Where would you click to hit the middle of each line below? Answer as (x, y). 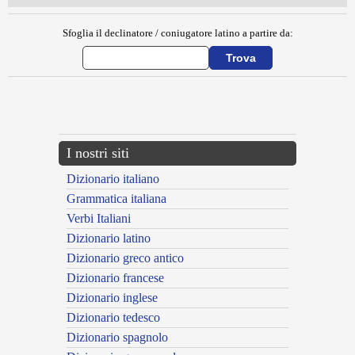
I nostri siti (98, 153)
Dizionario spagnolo (117, 338)
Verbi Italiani (99, 219)
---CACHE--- (26, 107)
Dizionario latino (109, 239)
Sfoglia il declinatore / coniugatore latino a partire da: (177, 33)
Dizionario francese (115, 278)
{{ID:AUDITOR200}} (38, 93)
